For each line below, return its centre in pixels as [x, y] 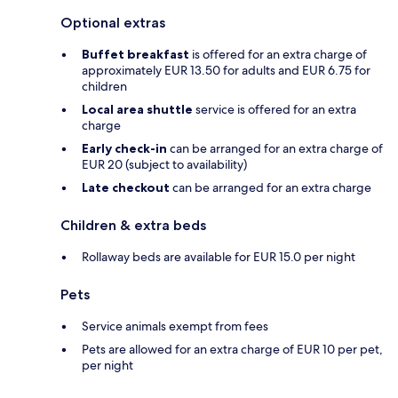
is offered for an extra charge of [278, 55]
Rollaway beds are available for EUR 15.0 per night [219, 257]
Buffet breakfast [135, 55]
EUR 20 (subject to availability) [164, 165]
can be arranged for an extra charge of [275, 149]
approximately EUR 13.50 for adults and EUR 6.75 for [226, 71]
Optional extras [113, 23]
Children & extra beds [133, 226]
